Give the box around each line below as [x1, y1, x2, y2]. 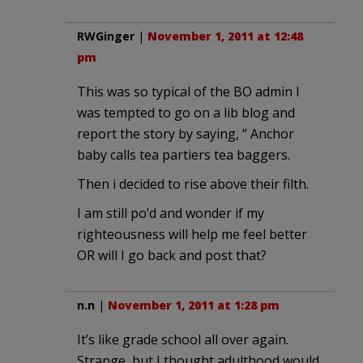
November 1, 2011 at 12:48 [147, 28, 303, 44]
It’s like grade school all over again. [77, 330, 288, 348]
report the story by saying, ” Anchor [77, 124, 294, 143]
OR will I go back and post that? [77, 246, 267, 264]
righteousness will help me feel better [77, 224, 307, 243]
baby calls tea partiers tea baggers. [77, 145, 290, 164]
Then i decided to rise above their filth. [77, 174, 309, 193]
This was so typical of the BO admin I [77, 82, 300, 100]
